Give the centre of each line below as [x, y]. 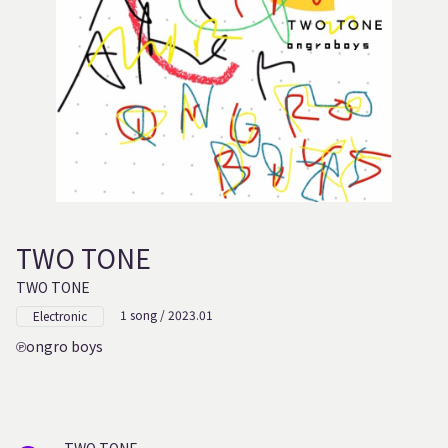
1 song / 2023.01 [166, 315]
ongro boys [64, 346]
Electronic [60, 316]
